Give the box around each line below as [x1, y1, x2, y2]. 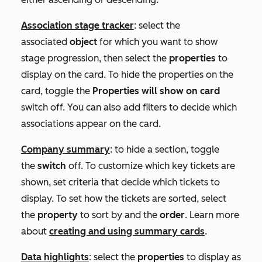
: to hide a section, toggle [110, 144, 219, 156]
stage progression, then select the [21, 53, 169, 64]
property [37, 209, 78, 221]
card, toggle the [21, 85, 92, 97]
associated [21, 36, 70, 48]
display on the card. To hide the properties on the [21, 69, 233, 81]
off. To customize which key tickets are [66, 160, 235, 172]
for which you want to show [97, 36, 218, 48]
